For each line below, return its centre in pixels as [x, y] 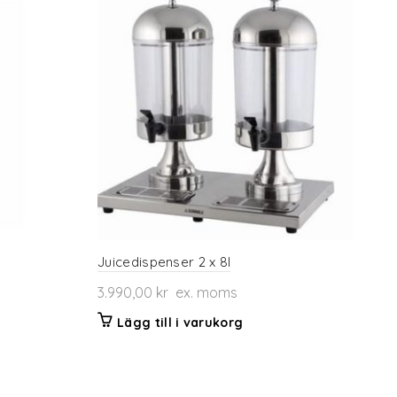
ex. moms [203, 293]
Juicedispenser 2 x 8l [164, 262]
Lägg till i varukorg [180, 323]
